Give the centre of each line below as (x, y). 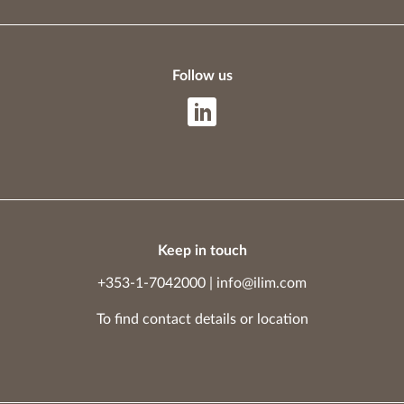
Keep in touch (202, 250)
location (282, 319)
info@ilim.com (262, 283)
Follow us (202, 75)
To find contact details (166, 319)
